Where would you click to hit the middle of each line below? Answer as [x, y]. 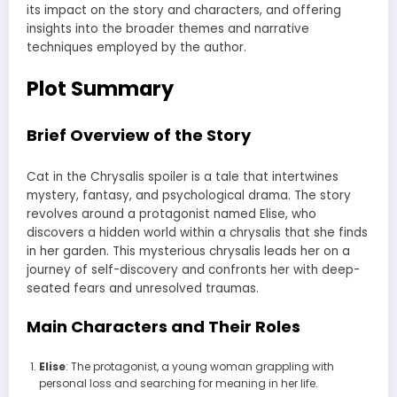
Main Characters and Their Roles [163, 326]
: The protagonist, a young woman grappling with [199, 367]
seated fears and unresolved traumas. [143, 288]
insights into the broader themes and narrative [168, 29]
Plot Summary [100, 88]
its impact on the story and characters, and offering [184, 11]
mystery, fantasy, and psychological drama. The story [189, 195]
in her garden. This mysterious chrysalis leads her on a [188, 251]
